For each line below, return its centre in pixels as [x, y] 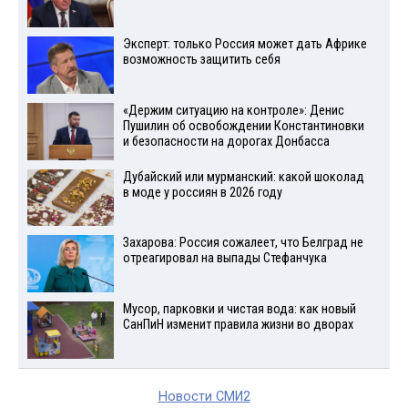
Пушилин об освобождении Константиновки [243, 126]
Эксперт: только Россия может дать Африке [245, 44]
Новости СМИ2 [204, 396]
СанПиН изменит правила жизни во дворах [238, 325]
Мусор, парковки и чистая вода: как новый [239, 310]
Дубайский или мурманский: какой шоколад [243, 177]
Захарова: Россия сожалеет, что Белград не [243, 243]
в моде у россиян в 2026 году [202, 192]
